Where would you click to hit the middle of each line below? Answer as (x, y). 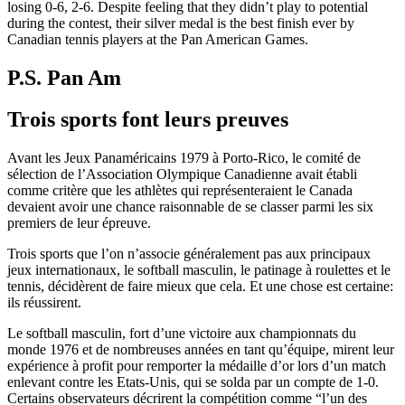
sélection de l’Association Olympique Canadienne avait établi (182, 174)
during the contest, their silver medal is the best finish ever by (181, 23)
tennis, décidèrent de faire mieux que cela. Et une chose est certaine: (200, 287)
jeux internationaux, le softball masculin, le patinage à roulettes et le (199, 270)
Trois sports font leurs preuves (148, 120)
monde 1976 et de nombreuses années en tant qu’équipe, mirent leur (201, 350)
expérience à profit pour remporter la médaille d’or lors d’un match (197, 366)
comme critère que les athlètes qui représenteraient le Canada (180, 191)
